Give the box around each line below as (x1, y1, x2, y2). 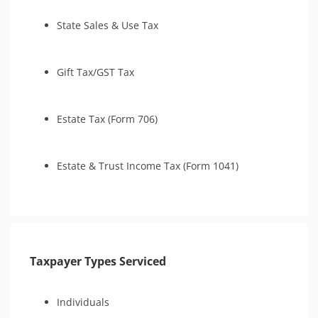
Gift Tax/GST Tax (57, 65, 134, 79)
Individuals (57, 295, 109, 309)
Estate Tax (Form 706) (57, 112, 158, 126)
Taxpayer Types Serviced (30, 253, 166, 269)
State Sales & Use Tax (57, 18, 158, 32)
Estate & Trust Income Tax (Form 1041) (57, 159, 238, 172)
